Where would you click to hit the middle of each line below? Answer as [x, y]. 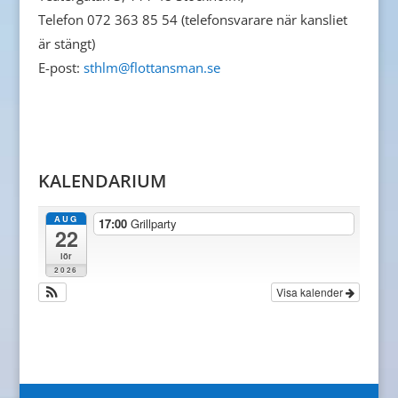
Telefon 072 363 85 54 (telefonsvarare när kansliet [192, 19]
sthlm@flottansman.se [151, 67]
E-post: [60, 67]
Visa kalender [311, 292]
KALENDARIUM [102, 180]
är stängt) [66, 43]
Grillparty [154, 223]
